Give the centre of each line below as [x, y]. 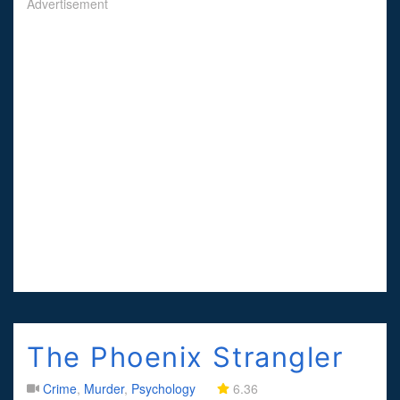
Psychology [163, 388]
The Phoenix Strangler [185, 356]
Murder [104, 388]
